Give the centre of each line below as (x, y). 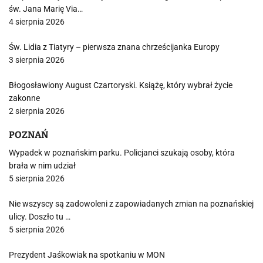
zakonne (24, 98)
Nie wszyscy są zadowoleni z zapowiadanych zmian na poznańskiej (131, 204)
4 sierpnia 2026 (37, 22)
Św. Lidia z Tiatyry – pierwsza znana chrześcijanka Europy (114, 47)
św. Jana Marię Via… (46, 9)
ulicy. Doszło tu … (40, 217)
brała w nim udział (42, 166)
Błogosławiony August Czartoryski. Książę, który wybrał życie (121, 85)
